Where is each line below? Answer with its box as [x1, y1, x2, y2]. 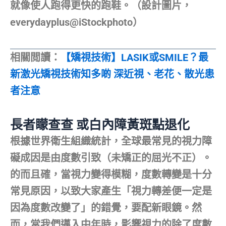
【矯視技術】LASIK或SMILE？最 [61, 51, 208, 64]
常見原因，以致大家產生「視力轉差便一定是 [10, 185, 212, 197]
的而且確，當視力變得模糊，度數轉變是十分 [10, 168, 212, 181]
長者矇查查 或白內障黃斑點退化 [10, 117, 190, 132]
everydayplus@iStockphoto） [10, 16, 143, 28]
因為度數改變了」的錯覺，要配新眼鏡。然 [10, 201, 202, 214]
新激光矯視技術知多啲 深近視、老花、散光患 [10, 68, 214, 80]
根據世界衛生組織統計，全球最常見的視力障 [10, 135, 212, 147]
